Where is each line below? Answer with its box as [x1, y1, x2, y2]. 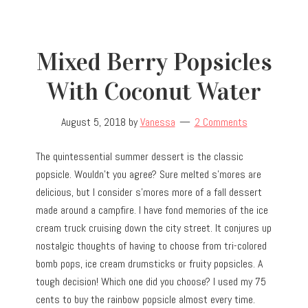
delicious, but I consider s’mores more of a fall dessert [36, 184, 263, 199]
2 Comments [194, 114, 247, 129]
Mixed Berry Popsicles [36, 46, 272, 77]
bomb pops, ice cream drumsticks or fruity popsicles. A [36, 256, 263, 271]
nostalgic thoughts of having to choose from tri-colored [36, 238, 267, 253]
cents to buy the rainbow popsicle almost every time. [36, 291, 256, 307]
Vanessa [140, 114, 175, 129]
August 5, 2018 [60, 114, 126, 129]
